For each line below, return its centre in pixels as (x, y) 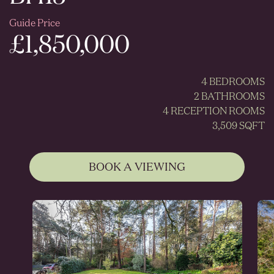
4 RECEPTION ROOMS (214, 112)
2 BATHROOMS (229, 97)
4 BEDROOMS (233, 82)
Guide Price (35, 24)
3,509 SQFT (239, 126)
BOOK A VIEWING (137, 167)
